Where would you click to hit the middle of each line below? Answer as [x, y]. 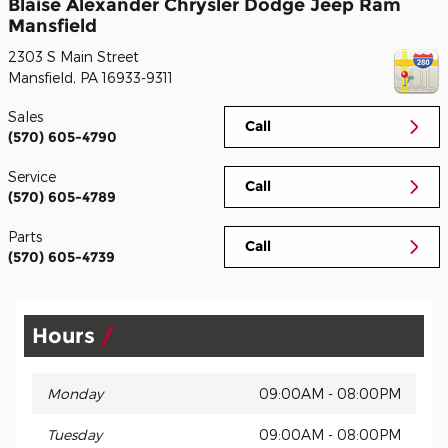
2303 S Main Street [73, 57]
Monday [75, 394]
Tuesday [74, 435]
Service [32, 177]
